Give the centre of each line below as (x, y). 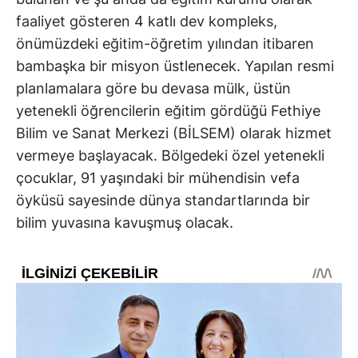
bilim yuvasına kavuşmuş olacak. (125, 222)
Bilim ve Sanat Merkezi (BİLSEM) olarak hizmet (174, 133)
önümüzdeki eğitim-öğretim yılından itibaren (165, 43)
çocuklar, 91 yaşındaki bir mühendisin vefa (158, 177)
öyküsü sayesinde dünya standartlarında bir (163, 200)
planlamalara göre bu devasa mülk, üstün (153, 88)
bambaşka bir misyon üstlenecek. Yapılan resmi (175, 66)
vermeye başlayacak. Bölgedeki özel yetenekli (170, 155)
